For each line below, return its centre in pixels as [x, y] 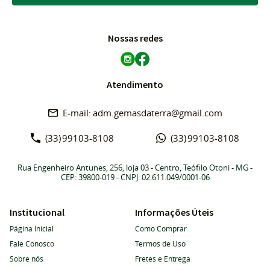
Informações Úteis [174, 212]
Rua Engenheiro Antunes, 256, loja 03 [83, 168]
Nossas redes [135, 38]
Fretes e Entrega [163, 259]
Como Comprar [161, 228]
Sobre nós [27, 259]
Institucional [37, 212]
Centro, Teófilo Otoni [192, 168]
